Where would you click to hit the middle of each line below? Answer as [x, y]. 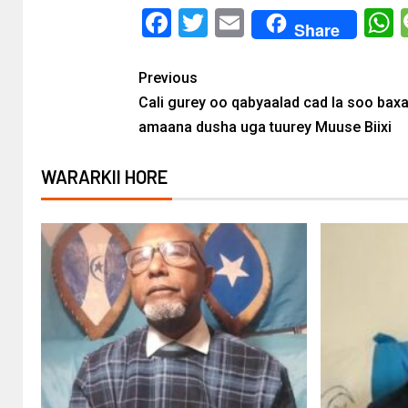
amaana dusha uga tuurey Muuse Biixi [265, 127]
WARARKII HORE [104, 176]
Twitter [252, 22]
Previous [168, 77]
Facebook [231, 22]
